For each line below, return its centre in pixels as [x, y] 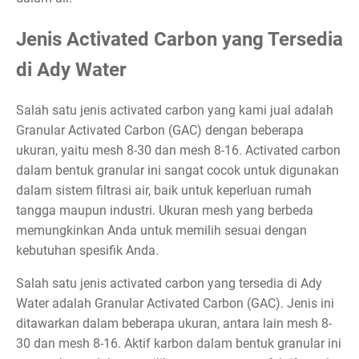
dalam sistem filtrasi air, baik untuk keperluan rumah [164, 191]
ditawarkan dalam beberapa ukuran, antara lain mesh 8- [174, 324]
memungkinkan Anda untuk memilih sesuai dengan [161, 231]
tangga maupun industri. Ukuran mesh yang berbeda [165, 211]
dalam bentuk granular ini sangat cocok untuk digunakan [177, 171]
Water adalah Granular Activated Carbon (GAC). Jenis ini [175, 304]
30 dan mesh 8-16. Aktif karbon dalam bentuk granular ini [179, 344]
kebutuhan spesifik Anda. [87, 251]
